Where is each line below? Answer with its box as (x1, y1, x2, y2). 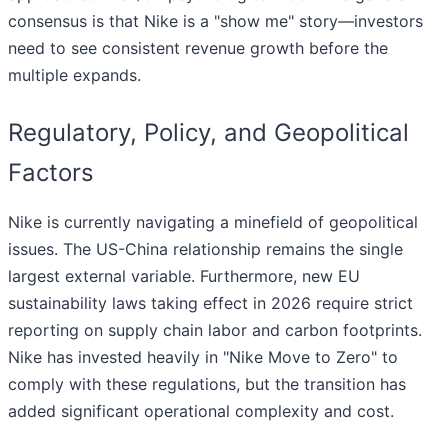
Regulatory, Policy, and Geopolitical (8, 118, 409, 148)
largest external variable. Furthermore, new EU (8, 266, 360, 287)
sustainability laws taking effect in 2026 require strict (8, 293, 413, 314)
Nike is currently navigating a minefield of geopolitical (8, 212, 418, 233)
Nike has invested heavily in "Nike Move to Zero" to (8, 347, 398, 368)
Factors (8, 158, 94, 188)
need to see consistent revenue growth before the (8, 38, 388, 59)
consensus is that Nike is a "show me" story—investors (8, 11, 423, 32)
